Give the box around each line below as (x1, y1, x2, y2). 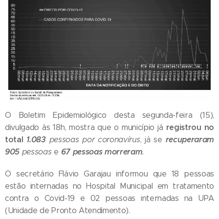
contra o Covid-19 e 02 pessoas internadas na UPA (5, 194, 214, 203)
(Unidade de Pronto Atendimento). (5, 206, 130, 216)
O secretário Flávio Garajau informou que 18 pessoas (5, 169, 214, 179)
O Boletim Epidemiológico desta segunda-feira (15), (5, 110, 214, 120)
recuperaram (165, 134, 214, 145)
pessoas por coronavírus (49, 135, 140, 145)
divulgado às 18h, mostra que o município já (5, 123, 166, 132)
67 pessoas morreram (61, 147, 143, 157)
